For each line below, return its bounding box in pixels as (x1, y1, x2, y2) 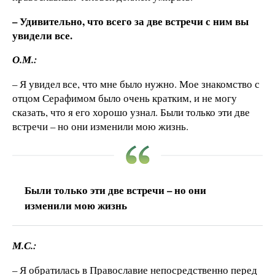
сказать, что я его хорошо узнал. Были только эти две (12, 105, 250, 120)
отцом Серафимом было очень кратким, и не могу (12, 91, 237, 106)
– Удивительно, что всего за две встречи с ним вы (12, 13, 249, 29)
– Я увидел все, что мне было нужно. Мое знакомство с (12, 77, 260, 91)
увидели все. (12, 27, 72, 43)
